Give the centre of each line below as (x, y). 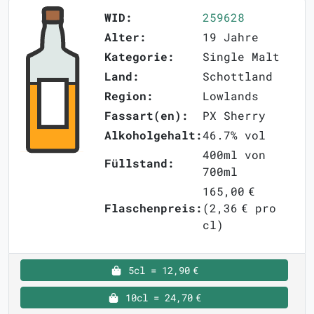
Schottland (238, 76)
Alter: (125, 37)
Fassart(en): (146, 116)
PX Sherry (234, 116)
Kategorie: (139, 57)
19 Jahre (231, 37)
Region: (129, 96)
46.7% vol (234, 135)
